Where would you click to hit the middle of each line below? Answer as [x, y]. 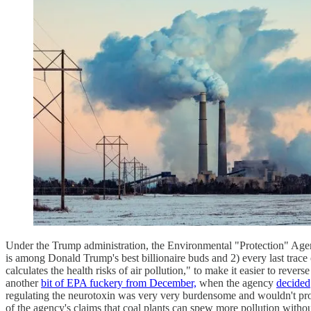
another [23, 283]
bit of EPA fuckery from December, [119, 283]
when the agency [236, 283]
